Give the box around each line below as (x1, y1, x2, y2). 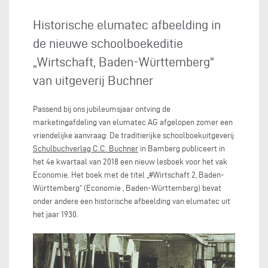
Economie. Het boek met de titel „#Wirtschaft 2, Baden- (33, 170, 224, 179)
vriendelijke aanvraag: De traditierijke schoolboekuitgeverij (33, 131, 234, 140)
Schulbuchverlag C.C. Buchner (33, 144, 138, 153)
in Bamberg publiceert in (138, 144, 225, 153)
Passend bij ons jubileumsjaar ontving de (33, 105, 170, 114)
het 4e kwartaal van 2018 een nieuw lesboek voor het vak (33, 157, 227, 166)
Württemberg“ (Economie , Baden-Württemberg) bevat (33, 184, 221, 193)
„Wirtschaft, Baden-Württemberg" (33, 54, 214, 69)
